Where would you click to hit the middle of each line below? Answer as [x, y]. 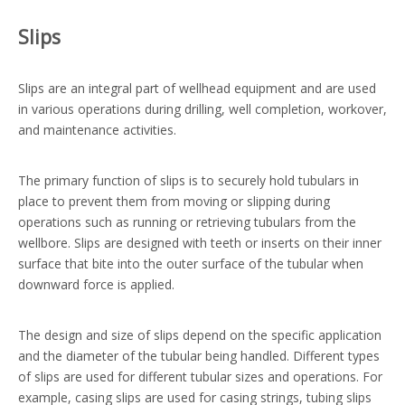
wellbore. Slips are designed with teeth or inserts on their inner [200, 243]
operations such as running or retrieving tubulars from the [187, 222]
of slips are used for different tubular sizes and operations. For [200, 377]
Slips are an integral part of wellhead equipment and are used [197, 89]
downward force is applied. [96, 285]
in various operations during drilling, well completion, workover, [202, 109]
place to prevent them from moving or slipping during [174, 202]
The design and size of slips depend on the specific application [200, 335]
